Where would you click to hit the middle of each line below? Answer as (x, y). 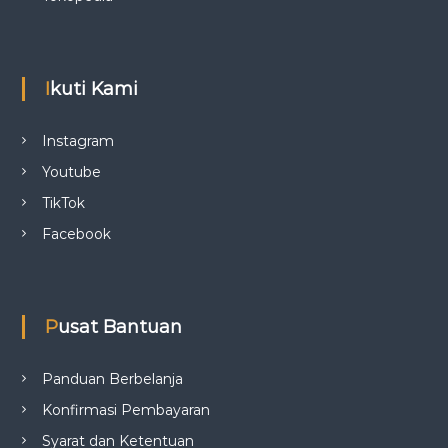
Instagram (77, 141)
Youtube (71, 172)
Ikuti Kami (93, 89)
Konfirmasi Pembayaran (125, 410)
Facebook (76, 234)
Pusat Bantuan (119, 327)
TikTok (63, 203)
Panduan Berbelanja (112, 379)
